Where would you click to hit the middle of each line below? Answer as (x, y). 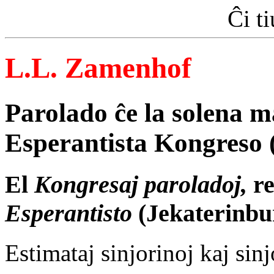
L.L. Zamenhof (98, 68)
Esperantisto (68, 213)
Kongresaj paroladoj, (141, 184)
